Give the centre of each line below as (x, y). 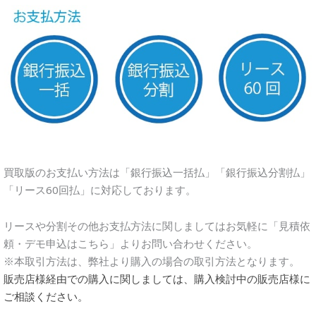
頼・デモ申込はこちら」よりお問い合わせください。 (130, 243)
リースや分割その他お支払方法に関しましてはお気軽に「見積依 (157, 225)
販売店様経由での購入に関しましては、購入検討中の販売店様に (157, 278)
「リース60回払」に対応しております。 (100, 189)
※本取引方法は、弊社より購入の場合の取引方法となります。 (152, 261)
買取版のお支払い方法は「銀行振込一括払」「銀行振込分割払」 (157, 172)
